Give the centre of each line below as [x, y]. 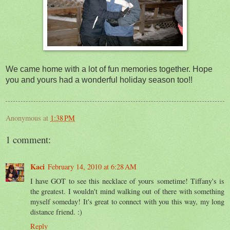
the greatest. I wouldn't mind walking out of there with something [127, 191]
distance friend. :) [56, 212]
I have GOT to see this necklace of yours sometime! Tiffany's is [127, 181]
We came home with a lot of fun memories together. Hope [109, 69]
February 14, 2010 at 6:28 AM [92, 166]
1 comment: [28, 140]
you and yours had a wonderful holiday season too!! [99, 80]
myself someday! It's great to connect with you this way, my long [127, 201]
